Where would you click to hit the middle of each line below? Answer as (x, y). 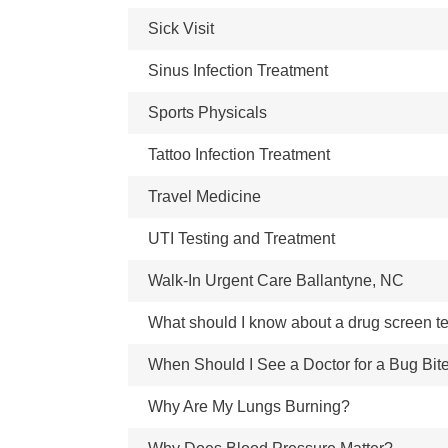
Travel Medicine (204, 196)
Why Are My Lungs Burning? (249, 406)
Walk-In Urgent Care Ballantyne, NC (276, 280)
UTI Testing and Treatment (241, 238)
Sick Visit (181, 28)
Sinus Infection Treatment (238, 70)
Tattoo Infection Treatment (239, 154)
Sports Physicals (207, 112)
